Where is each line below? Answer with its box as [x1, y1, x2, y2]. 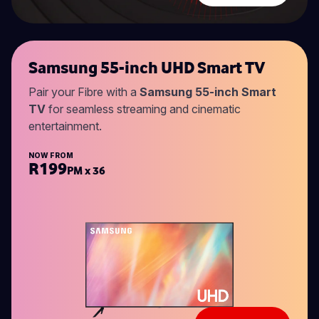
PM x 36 [67, 163, 105, 178]
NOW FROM [28, 151, 73, 160]
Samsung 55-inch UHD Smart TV [28, 57, 265, 78]
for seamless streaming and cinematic [46, 102, 241, 117]
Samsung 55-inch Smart [140, 85, 276, 100]
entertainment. [28, 119, 102, 134]
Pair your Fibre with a [28, 85, 140, 100]
